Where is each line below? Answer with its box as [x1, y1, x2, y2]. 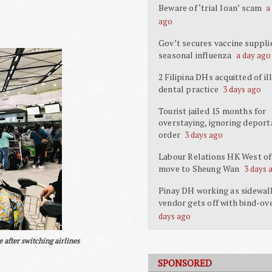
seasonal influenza [158, 49, 232, 61]
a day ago [236, 50, 271, 61]
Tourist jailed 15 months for [158, 105, 267, 117]
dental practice [158, 83, 219, 95]
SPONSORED [158, 257, 212, 269]
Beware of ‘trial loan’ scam [158, 2, 262, 13]
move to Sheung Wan [158, 163, 240, 174]
